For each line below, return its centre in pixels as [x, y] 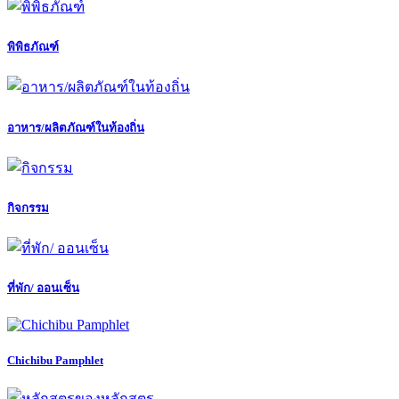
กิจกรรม [28, 208]
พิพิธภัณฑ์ [33, 47]
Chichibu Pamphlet [55, 360]
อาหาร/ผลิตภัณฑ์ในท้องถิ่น [76, 127]
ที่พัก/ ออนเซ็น [43, 289]
